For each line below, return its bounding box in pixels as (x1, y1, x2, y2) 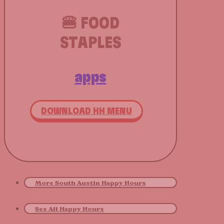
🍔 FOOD (61, 15, 119, 32)
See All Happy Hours (35, 205, 104, 213)
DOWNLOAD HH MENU (41, 106, 132, 116)
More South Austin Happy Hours (35, 179, 146, 187)
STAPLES (59, 35, 121, 51)
